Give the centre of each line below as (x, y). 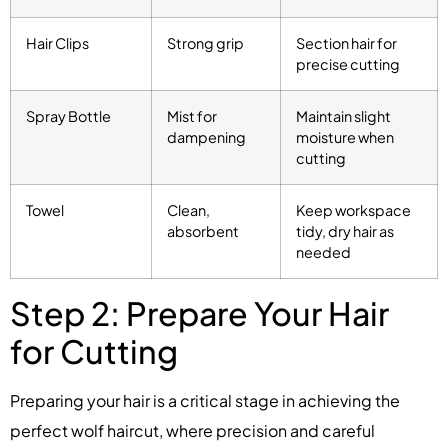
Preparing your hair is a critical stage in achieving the (205, 401)
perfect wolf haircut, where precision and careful (192, 431)
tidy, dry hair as (345, 231)
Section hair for (346, 43)
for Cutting (94, 351)
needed (323, 252)
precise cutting (348, 64)
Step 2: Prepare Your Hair (199, 313)
